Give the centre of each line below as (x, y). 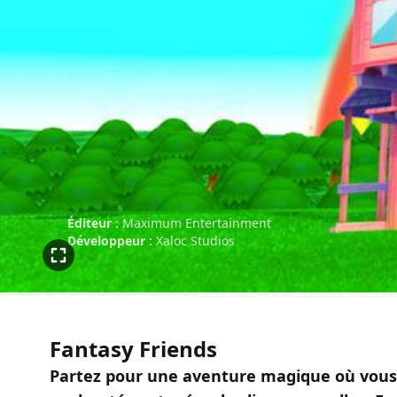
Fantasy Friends (133, 349)
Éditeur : (93, 223)
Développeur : (110, 241)
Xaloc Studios (195, 241)
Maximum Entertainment (197, 223)
